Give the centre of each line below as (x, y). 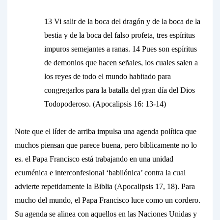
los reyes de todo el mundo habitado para (108, 76)
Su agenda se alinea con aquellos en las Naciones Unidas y (106, 214)
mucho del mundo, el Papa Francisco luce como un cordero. (108, 200)
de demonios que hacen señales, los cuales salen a (121, 63)
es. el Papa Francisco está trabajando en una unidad (94, 159)
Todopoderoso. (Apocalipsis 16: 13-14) (105, 104)
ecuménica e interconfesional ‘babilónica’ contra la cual (100, 173)
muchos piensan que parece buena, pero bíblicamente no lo (106, 145)
